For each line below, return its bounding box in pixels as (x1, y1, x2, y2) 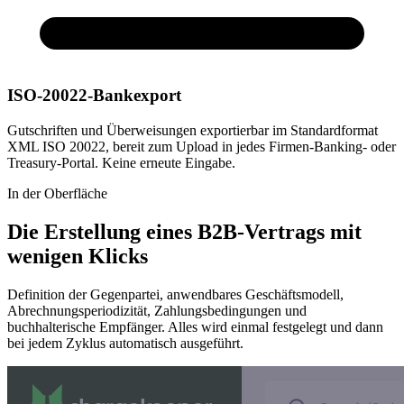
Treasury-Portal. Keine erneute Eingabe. (7, 155, 235, 171)
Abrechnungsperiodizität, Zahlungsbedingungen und (7, 302, 307, 318)
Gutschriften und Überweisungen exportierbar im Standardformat (7, 123, 378, 139)
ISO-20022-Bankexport (7, 86, 181, 106)
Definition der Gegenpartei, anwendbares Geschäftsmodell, (7, 286, 344, 302)
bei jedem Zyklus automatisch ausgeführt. (7, 335, 243, 351)
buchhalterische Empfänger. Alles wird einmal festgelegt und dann (7, 318, 383, 335)
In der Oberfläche (7, 186, 107, 202)
